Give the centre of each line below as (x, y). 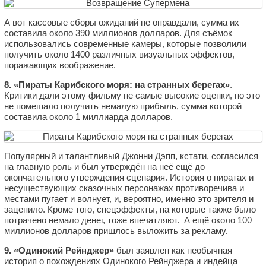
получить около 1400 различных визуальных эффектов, (119, 54)
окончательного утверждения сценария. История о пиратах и (129, 177)
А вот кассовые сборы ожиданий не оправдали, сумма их (122, 22)
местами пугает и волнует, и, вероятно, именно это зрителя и (129, 198)
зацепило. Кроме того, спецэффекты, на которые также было (130, 209)
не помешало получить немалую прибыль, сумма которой (123, 106)
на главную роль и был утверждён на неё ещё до (104, 166)
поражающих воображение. (60, 65)
